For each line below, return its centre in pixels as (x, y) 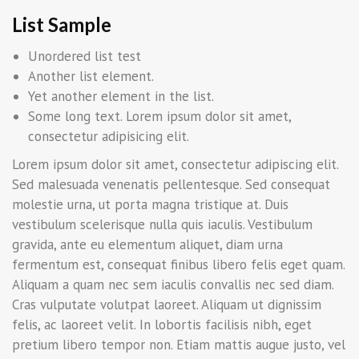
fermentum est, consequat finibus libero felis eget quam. (178, 264)
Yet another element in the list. (121, 96)
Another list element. (91, 76)
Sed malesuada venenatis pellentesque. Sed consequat (171, 184)
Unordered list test (85, 56)
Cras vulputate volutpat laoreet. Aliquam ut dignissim (167, 305)
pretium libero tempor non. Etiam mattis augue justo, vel (179, 345)
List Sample (62, 24)
